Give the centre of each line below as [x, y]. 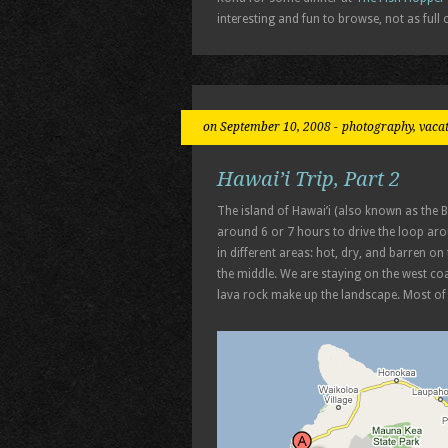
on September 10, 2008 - [270, 127]
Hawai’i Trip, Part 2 [308, 179]
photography [377, 127]
